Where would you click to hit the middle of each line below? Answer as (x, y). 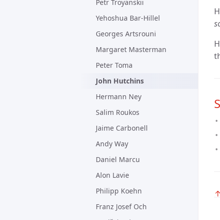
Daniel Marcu (118, 159)
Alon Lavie (112, 175)
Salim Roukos (118, 112)
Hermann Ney (119, 96)
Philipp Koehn (119, 191)
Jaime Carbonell (122, 128)
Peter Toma (114, 65)
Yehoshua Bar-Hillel (128, 18)
